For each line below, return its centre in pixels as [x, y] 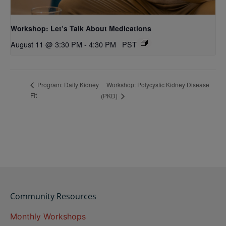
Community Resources [53, 196]
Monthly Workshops [48, 216]
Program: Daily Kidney [67, 85]
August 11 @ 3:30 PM [46, 44]
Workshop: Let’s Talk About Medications [81, 28]
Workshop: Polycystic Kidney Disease [158, 84]
